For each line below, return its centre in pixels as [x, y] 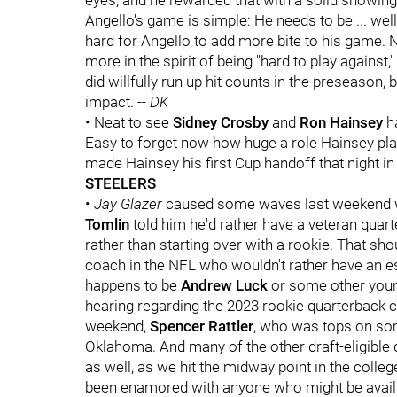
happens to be [133, 285]
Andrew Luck [224, 285]
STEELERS [121, 183]
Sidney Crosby [222, 122]
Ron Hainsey [339, 122]
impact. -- [117, 102]
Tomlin [107, 224]
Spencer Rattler [202, 326]
